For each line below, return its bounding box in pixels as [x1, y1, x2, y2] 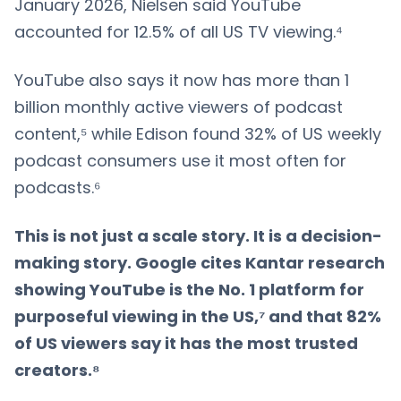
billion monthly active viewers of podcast [14, 95, 343, 118]
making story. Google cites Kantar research [14, 251, 385, 274]
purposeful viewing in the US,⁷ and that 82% [14, 304, 381, 328]
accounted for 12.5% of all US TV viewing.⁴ [14, 20, 343, 43]
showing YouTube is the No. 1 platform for [14, 277, 364, 301]
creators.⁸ [14, 358, 100, 381]
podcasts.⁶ [14, 175, 100, 199]
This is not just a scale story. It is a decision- [14, 224, 382, 247]
